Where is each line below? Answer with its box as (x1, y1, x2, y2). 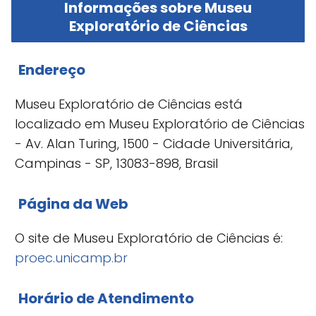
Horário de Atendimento (18, 288, 194, 308)
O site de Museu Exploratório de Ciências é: (15, 229, 283, 247)
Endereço (18, 59, 85, 80)
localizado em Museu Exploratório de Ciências (15, 114, 305, 133)
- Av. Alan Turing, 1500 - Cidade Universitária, (15, 134, 293, 152)
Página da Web (18, 193, 128, 214)
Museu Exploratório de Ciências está (15, 95, 243, 113)
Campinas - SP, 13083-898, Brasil (15, 154, 218, 172)
